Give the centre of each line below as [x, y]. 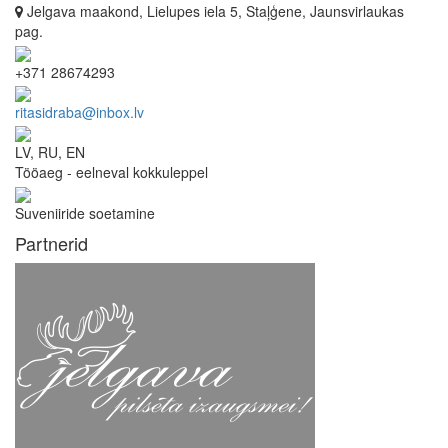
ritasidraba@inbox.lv [79, 111]
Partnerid [51, 242]
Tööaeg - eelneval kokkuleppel [111, 172]
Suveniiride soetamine [85, 212]
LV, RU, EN [50, 152]
